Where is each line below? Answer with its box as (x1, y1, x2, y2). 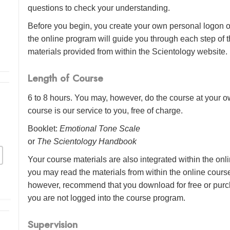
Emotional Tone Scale (60, 124, 141, 133)
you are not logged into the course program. (28, 193, 186, 202)
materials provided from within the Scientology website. (28, 47, 228, 56)
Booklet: (28, 124, 60, 133)
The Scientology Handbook (37, 137, 137, 146)
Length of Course (28, 71, 104, 86)
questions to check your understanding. (28, 3, 170, 12)
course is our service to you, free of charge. (28, 106, 183, 115)
